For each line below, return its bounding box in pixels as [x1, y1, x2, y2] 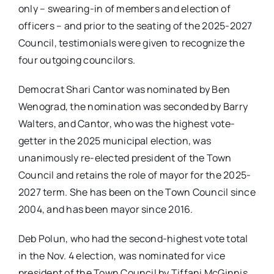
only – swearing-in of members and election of [18, 2, 231, 16]
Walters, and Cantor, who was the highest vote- [18, 117, 235, 131]
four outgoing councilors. [18, 53, 135, 67]
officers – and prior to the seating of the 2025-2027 [18, 19, 253, 33]
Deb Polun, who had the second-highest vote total [18, 232, 248, 246]
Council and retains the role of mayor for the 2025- [18, 168, 251, 182]
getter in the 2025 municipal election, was [18, 134, 212, 148]
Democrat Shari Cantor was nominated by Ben [18, 83, 231, 97]
